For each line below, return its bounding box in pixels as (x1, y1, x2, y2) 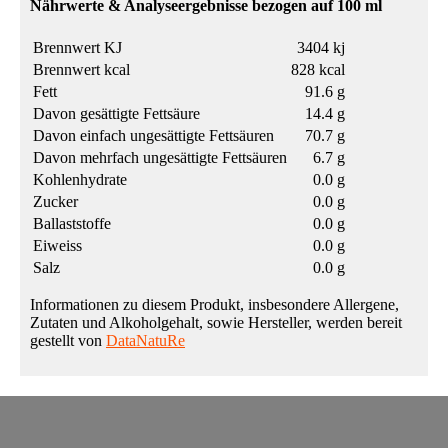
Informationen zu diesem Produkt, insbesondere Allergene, (30, 296, 399, 314)
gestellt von (30, 332, 106, 350)
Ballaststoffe (33, 215, 111, 233)
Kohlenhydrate (33, 171, 127, 189)
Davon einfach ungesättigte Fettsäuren (33, 127, 274, 145)
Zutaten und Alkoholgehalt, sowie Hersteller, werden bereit (30, 314, 402, 332)
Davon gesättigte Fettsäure (33, 105, 200, 123)
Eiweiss (33, 237, 82, 255)
